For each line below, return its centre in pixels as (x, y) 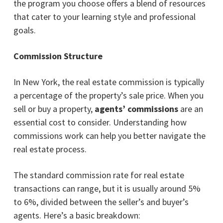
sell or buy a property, (54, 109)
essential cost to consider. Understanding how (100, 122)
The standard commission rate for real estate (99, 175)
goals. (24, 30)
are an (191, 109)
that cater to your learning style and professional (104, 16)
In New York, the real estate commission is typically (109, 82)
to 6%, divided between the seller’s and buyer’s (101, 202)
